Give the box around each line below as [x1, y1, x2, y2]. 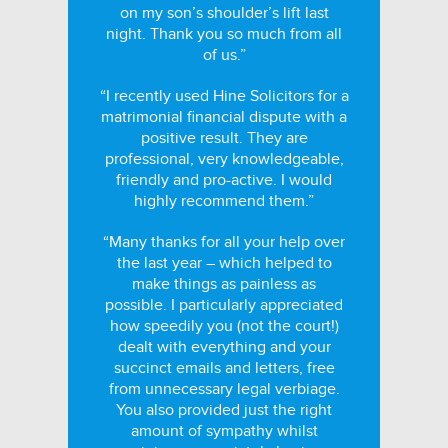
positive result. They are [140, 128, 308, 148]
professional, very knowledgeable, [104, 149, 344, 169]
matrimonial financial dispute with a [101, 107, 347, 127]
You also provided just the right [116, 400, 332, 420]
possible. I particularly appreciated [105, 295, 343, 315]
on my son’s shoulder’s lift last [119, 3, 329, 23]
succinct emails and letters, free [113, 358, 335, 378]
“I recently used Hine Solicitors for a [99, 86, 349, 106]
